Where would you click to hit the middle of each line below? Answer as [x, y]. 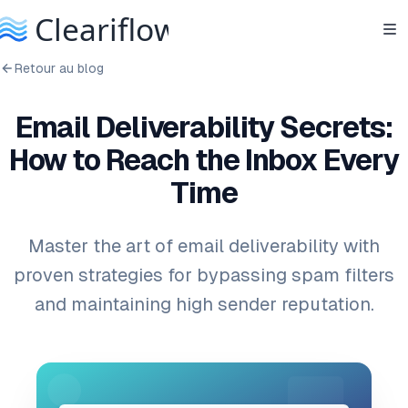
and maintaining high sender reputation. [204, 304]
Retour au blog [59, 68]
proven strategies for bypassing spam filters [204, 275]
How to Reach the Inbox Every [204, 160]
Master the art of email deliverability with [204, 246]
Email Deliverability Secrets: [204, 127]
